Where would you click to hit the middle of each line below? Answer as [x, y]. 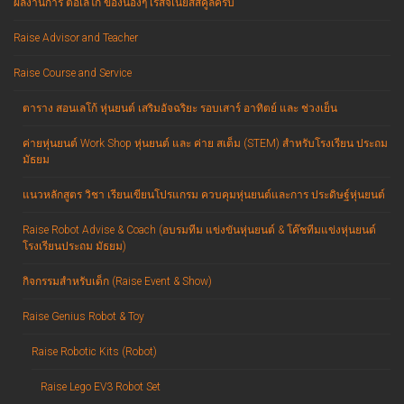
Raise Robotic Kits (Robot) [94, 352]
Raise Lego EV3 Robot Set [101, 387]
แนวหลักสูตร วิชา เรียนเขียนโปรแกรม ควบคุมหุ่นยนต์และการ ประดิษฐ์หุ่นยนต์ [204, 195]
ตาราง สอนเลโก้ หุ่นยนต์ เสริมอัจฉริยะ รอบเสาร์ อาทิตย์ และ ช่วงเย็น [180, 109]
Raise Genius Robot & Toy [83, 317]
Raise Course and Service [73, 73]
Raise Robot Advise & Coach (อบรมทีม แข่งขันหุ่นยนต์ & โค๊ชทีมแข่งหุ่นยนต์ [199, 230]
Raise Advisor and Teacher [76, 38]
